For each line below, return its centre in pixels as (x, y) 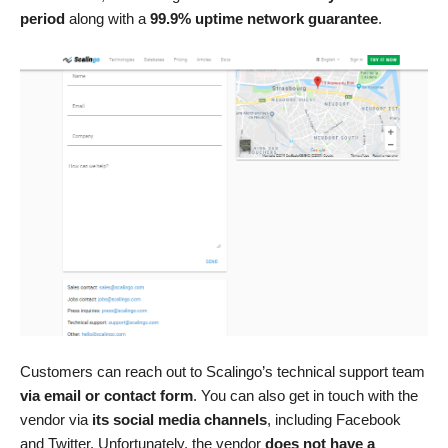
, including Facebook (334, 420)
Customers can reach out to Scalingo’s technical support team (222, 372)
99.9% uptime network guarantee (264, 19)
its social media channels (179, 420)
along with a (107, 19)
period (42, 19)
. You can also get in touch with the (305, 396)
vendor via (56, 420)
